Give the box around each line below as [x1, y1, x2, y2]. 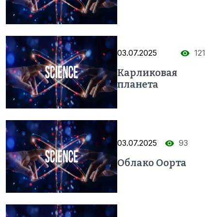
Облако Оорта [117, 156, 186, 169]
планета [117, 78, 158, 90]
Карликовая [117, 66, 177, 78]
